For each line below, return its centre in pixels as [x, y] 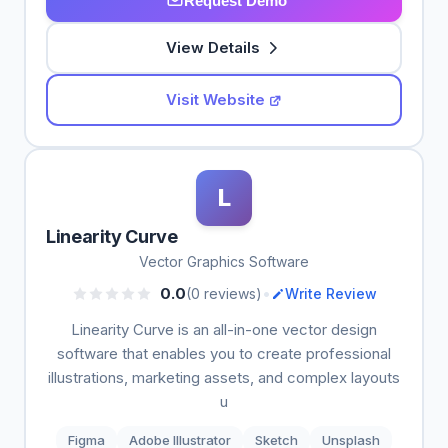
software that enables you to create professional [224, 353]
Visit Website [215, 99]
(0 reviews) [223, 293]
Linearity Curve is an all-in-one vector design [224, 329]
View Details [213, 47]
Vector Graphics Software [224, 261]
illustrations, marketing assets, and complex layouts [224, 377]
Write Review [330, 293]
